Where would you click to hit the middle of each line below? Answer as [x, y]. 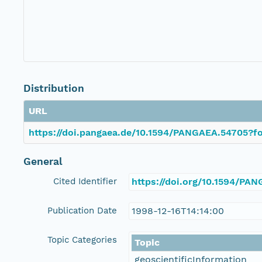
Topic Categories [82, 240]
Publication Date [82, 211]
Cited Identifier [85, 182]
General [43, 162]
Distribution [54, 89]
